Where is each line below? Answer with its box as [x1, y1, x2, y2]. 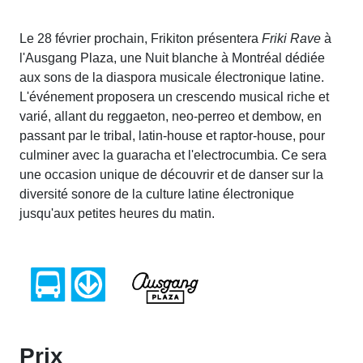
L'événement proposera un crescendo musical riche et [19, 89, 329, 104]
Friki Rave [262, 31, 324, 45]
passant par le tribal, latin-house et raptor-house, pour [19, 128, 325, 143]
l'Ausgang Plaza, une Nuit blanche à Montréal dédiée [19, 50, 325, 65]
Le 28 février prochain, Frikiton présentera [19, 31, 262, 45]
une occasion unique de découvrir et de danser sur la [19, 167, 323, 181]
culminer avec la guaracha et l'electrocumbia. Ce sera [19, 147, 327, 162]
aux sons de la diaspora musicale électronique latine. [19, 70, 324, 84]
